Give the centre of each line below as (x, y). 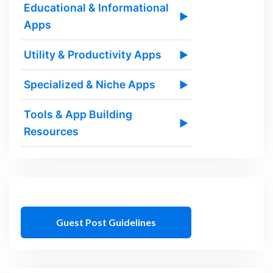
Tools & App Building (78, 114)
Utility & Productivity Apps (93, 54)
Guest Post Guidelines (106, 222)
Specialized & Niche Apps (90, 84)
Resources (51, 131)
